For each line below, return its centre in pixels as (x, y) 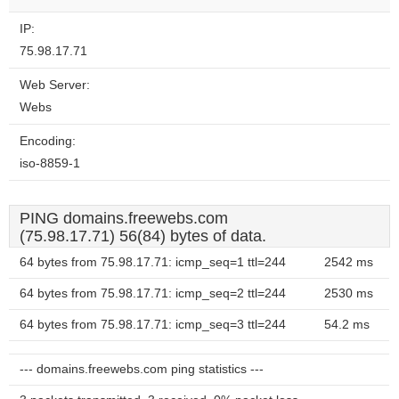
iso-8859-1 (50, 163)
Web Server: (55, 85)
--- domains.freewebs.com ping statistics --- (142, 369)
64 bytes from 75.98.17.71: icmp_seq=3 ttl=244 (153, 325)
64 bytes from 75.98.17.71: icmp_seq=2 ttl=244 (153, 293)
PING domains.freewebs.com (124, 218)
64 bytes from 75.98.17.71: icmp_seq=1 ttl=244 (153, 262)
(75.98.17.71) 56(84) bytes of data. (143, 236)
